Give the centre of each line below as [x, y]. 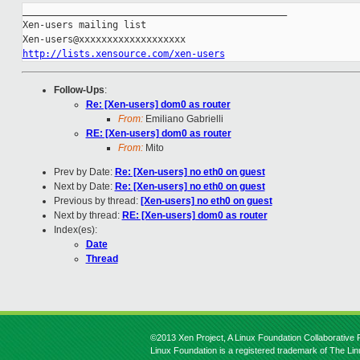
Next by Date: [84, 187]
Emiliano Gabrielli [183, 119]
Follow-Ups [79, 90]
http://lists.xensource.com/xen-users [123, 54]
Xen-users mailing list [84, 25]
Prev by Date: [84, 172]
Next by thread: [88, 216]
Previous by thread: [97, 201]
